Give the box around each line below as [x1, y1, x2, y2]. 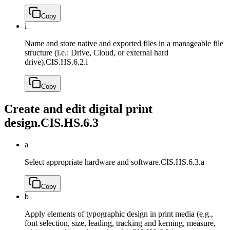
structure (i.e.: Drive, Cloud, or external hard [25, 48, 168, 57]
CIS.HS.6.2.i [46, 57, 88, 67]
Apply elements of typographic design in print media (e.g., [25, 209, 213, 219]
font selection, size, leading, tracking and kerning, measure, [25, 219, 216, 228]
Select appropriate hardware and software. [25, 158, 161, 167]
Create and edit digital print [4, 102, 152, 116]
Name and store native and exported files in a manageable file [25, 39, 223, 48]
